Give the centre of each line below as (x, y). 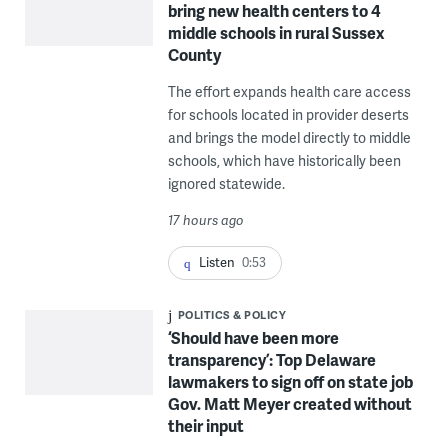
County (194, 54)
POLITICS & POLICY (232, 315)
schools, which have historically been (284, 160)
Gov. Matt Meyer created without (289, 404)
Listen (216, 262)
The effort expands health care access (289, 91)
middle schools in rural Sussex (276, 32)
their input (205, 426)
